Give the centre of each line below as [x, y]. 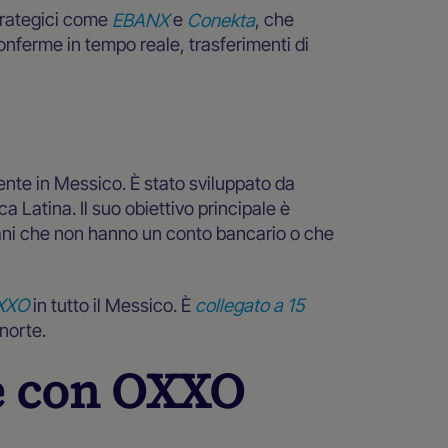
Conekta [219, 19]
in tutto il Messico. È [110, 304]
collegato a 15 [248, 304]
